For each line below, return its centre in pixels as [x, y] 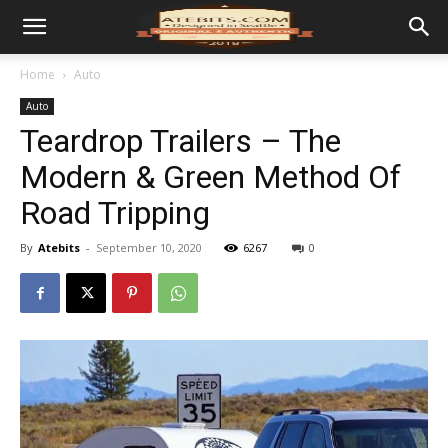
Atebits [59, 247]
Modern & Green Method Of [210, 177]
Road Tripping [115, 213]
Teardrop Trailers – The [180, 141]
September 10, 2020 [149, 247]
